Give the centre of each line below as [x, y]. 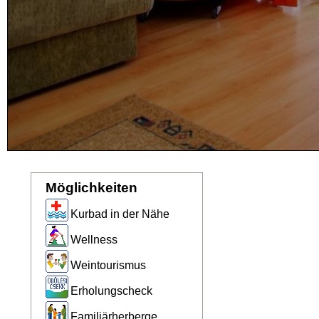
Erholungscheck [111, 291]
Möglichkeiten [91, 188]
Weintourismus [108, 265]
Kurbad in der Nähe [120, 214]
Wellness [94, 240]
